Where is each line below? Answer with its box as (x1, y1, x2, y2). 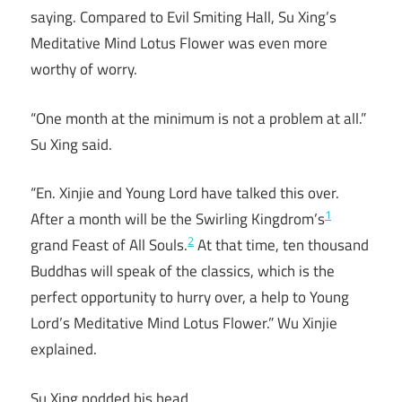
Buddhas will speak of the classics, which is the (31, 259, 335, 284)
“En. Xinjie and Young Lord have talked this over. (31, 181, 339, 205)
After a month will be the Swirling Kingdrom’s (31, 207, 325, 232)
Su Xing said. (31, 132, 112, 156)
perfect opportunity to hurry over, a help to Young (31, 285, 349, 310)
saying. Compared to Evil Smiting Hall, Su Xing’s (31, 5, 336, 30)
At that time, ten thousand (194, 233, 369, 258)
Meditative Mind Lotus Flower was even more (31, 31, 328, 56)
